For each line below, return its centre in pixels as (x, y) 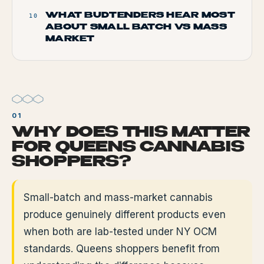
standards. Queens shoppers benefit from (122, 249)
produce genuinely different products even (125, 214)
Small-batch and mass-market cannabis (118, 197)
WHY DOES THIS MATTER (131, 133)
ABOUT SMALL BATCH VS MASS (136, 27)
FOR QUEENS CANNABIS (128, 148)
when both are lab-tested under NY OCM (120, 232)
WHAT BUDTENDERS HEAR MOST (140, 15)
